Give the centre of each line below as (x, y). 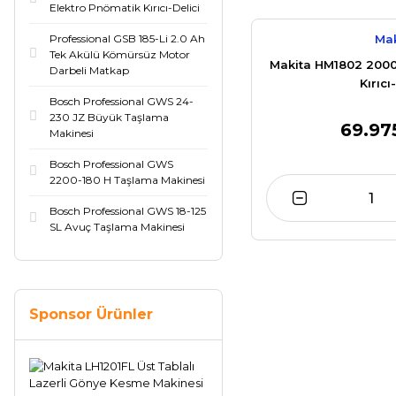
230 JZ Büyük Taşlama (109, 117)
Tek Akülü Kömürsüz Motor (120, 54)
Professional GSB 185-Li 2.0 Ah (127, 38)
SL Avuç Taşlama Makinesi (117, 227)
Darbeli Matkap (89, 70)
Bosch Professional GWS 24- (122, 101)
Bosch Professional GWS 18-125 (128, 211)
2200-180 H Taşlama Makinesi (127, 180)
